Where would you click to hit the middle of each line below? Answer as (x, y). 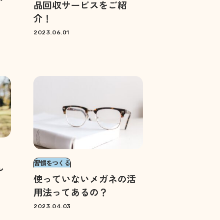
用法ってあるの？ (71, 192)
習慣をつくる (52, 163)
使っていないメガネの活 (85, 178)
